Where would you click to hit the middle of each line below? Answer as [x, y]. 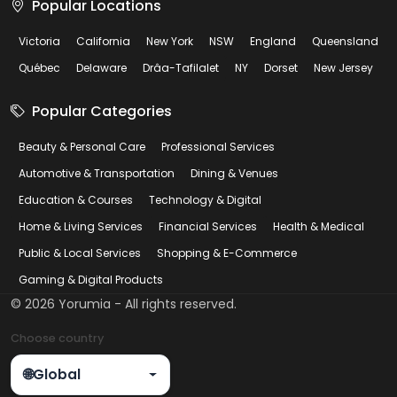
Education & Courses [76, 200]
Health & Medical [319, 226]
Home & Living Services [81, 226]
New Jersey [343, 68]
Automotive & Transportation [97, 173]
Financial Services [208, 226]
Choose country [57, 338]
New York [170, 41]
